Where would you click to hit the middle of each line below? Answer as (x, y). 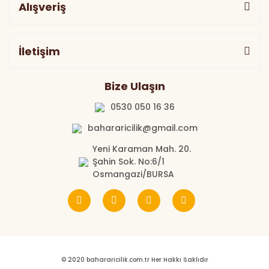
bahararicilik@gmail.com (142, 128)
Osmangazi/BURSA (133, 174)
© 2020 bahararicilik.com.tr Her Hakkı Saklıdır (134, 259)
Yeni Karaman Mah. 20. (141, 149)
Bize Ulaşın (134, 86)
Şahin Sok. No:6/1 (128, 161)
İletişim (39, 51)
